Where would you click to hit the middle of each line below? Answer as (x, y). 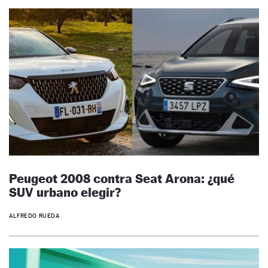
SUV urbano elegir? (65, 193)
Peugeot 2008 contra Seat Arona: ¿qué (122, 179)
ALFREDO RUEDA (34, 215)
